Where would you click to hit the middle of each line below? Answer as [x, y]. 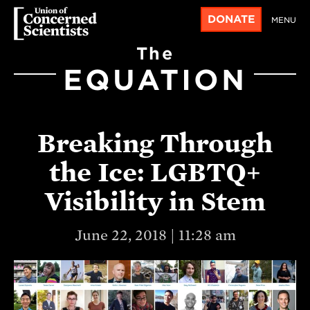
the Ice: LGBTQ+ [155, 172]
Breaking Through [155, 143]
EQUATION [155, 80]
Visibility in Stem [155, 201]
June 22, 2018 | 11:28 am [155, 235]
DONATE [231, 19]
